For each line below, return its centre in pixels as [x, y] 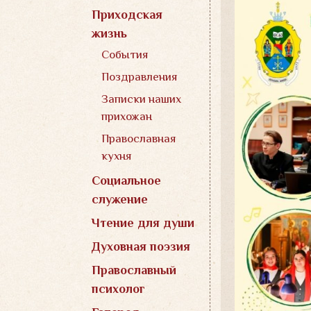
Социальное [126, 180]
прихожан [127, 116]
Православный [134, 270]
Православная [139, 138]
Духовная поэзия [141, 246]
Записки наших [141, 99]
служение [120, 199]
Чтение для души [143, 223]
